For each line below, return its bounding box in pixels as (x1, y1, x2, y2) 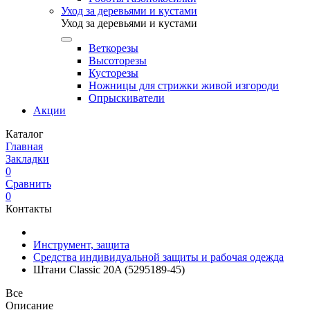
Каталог (6, 128, 44, 140)
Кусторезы (89, 67, 138, 79)
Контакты (6, 203, 52, 215)
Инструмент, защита (33, 239, 129, 250)
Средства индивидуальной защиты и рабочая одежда (33, 251, 284, 263)
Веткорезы (89, 42, 138, 54)
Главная (6, 140, 43, 152)
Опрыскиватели (89, 92, 165, 104)
